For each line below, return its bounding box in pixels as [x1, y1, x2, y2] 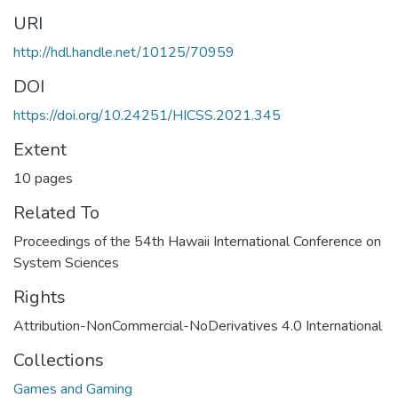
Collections [13, 348, 104, 373]
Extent [13, 138, 67, 163]
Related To [13, 201, 99, 226]
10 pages [13, 169, 73, 189]
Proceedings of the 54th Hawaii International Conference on [13, 232, 381, 252]
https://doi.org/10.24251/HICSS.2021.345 [13, 106, 281, 126]
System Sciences [13, 253, 119, 274]
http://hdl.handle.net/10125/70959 [13, 43, 235, 63]
